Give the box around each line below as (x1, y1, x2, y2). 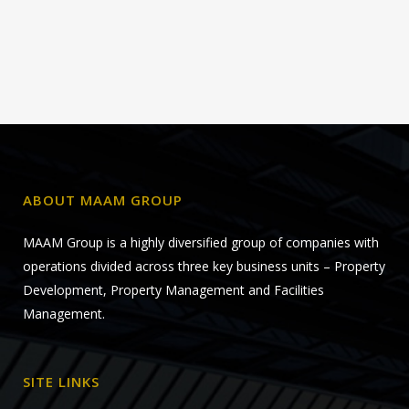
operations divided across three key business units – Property (23, 257, 385, 275)
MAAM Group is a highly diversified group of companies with (23, 234, 379, 251)
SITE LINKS (23, 372, 100, 391)
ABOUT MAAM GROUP (23, 191, 183, 209)
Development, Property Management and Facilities (23, 281, 324, 299)
